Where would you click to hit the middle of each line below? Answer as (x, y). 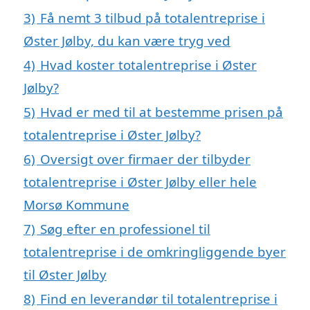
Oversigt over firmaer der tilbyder (145, 159)
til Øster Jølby (65, 275)
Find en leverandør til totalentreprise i (159, 299)
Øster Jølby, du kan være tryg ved (127, 41)
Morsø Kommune (76, 205)
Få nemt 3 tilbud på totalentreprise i (153, 18)
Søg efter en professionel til (125, 229)
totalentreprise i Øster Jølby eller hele (140, 182)
